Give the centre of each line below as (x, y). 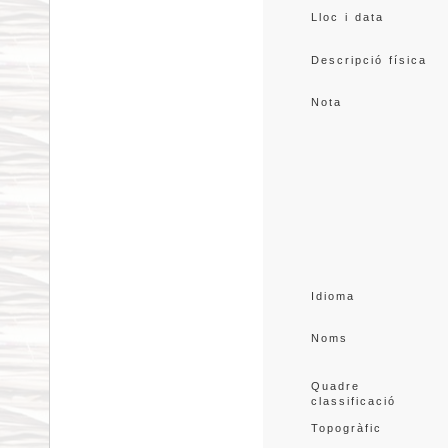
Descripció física (368, 60)
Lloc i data (347, 17)
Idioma (332, 296)
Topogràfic (346, 428)
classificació (353, 401)
